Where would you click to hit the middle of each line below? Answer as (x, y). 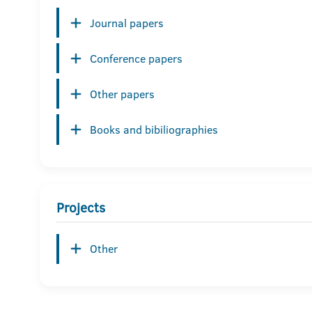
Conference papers (136, 58)
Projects (81, 208)
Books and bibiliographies (154, 130)
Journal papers (127, 23)
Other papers (122, 94)
